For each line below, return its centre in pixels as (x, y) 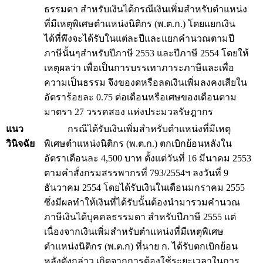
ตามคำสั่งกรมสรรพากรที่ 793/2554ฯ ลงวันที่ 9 (136, 173)
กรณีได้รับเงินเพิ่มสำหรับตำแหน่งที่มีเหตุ (137, 129)
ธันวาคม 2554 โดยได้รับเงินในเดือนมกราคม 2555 (144, 188)
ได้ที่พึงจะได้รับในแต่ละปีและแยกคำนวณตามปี (139, 38)
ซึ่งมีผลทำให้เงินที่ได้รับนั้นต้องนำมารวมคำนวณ (142, 202)
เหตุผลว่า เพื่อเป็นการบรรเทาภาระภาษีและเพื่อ (139, 68)
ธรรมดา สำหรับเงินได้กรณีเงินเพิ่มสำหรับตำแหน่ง (146, 9)
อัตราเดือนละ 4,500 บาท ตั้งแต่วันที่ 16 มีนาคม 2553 (148, 158)
